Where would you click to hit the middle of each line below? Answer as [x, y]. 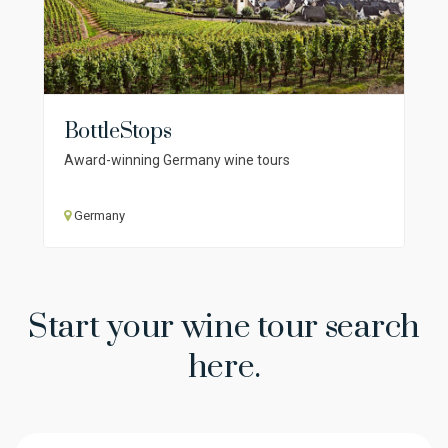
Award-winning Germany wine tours [176, 160]
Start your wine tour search [224, 328]
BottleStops [117, 132]
